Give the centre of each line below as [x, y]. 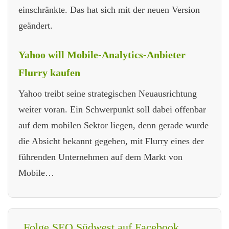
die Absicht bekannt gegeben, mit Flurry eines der [111, 141]
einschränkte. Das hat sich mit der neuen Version [109, 10]
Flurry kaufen [49, 73]
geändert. [36, 26]
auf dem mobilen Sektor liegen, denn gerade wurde [113, 125]
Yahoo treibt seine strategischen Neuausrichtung [108, 94]
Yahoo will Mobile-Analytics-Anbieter [102, 55]
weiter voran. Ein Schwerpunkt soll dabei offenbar [112, 110]
